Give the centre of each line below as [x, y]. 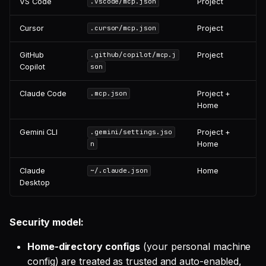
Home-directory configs [84, 246]
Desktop [35, 182]
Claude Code [43, 93]
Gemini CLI [39, 132]
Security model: [47, 222]
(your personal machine [196, 246]
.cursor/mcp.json [123, 28]
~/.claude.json [119, 171]
